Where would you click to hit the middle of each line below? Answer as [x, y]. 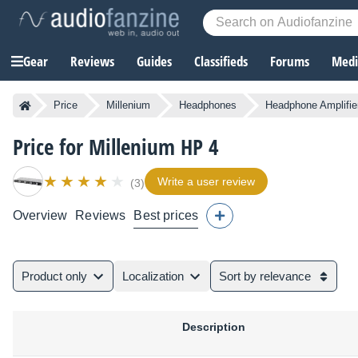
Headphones [208, 105]
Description [214, 327]
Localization [153, 276]
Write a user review [206, 182]
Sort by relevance [265, 276]
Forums [290, 62]
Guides [154, 62]
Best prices [166, 216]
